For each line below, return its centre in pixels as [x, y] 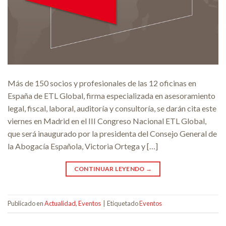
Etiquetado [123, 204]
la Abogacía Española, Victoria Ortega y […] [83, 146]
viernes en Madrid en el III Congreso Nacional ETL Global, [107, 121]
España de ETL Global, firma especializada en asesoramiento [111, 95]
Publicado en [26, 204]
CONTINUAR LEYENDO [110, 168]
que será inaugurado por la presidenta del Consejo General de [112, 133]
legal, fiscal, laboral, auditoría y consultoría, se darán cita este [112, 108]
